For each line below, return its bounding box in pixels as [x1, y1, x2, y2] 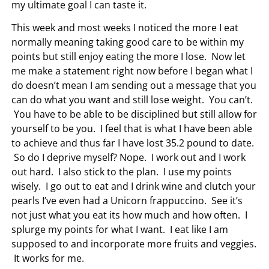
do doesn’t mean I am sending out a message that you [11, 78, 257, 92]
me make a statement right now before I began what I [11, 64, 253, 77]
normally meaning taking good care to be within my [11, 35, 244, 49]
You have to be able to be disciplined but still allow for [11, 107, 258, 121]
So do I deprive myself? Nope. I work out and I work [11, 150, 246, 164]
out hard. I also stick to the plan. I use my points [11, 165, 232, 178]
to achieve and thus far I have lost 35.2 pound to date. [11, 136, 255, 150]
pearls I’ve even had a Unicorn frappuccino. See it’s [11, 193, 243, 207]
